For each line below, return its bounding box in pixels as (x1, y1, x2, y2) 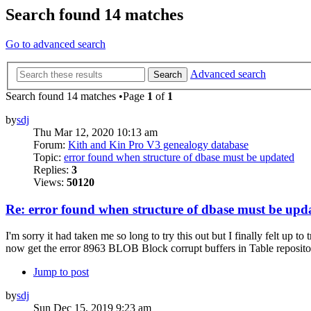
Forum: (33, 138, 68, 151)
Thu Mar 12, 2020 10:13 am (33, 126, 158, 138)
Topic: (33, 151, 64, 163)
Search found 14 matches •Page (6, 90, 147, 102)
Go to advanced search (6, 38, 106, 51)
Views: (33, 176, 67, 188)
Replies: (33, 163, 72, 176)
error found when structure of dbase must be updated (64, 151, 294, 163)
